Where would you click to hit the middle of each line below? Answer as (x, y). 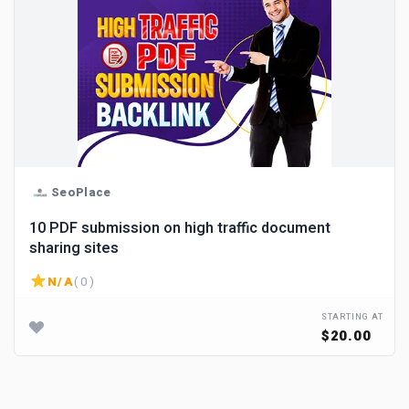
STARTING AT (352, 317)
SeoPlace (81, 192)
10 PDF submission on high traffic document (180, 228)
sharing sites (74, 248)
